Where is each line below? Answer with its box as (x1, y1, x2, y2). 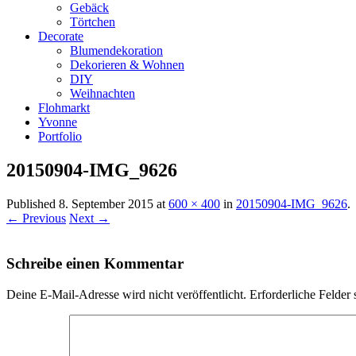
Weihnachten (70, 87, 135, 101)
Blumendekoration (70, 44, 163, 58)
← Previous (6, 211, 66, 226)
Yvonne (38, 115, 77, 130)
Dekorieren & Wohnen (70, 58, 184, 72)
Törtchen (70, 15, 115, 29)
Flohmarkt (38, 101, 90, 115)
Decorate (38, 29, 83, 44)
